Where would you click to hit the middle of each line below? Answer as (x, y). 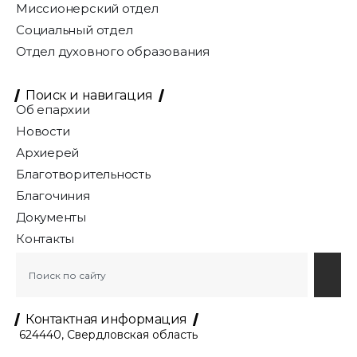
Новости (43, 131)
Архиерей (48, 153)
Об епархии (53, 110)
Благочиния (53, 196)
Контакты (45, 239)
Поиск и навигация (89, 96)
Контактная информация (106, 320)
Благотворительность (83, 175)
